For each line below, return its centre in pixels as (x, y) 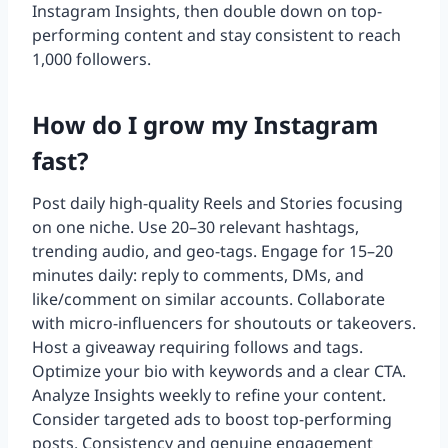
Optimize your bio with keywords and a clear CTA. (219, 371)
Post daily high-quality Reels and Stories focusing (217, 203)
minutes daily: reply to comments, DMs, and (198, 275)
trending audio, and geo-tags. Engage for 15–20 (212, 251)
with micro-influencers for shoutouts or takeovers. (224, 323)
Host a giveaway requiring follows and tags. (197, 347)
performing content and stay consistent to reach (216, 35)
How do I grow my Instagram (205, 125)
